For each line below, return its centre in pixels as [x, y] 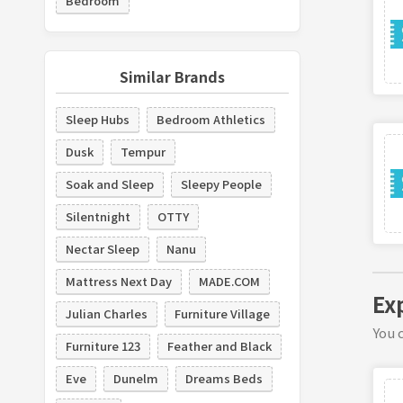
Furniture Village [222, 313]
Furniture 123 [103, 345]
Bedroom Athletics [210, 119]
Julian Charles [106, 313]
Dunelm [135, 378]
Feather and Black [219, 345]
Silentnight [98, 216]
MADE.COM [229, 281]
